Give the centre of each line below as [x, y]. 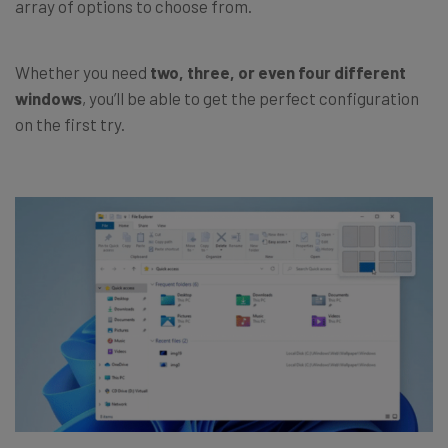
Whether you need [82, 71]
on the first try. [70, 123]
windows [48, 97]
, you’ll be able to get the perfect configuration [250, 97]
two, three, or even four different [278, 71]
